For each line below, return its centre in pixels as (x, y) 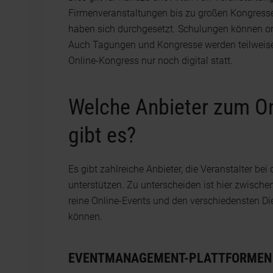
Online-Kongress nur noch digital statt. (151, 60)
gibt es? (102, 135)
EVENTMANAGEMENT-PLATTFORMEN (170, 258)
